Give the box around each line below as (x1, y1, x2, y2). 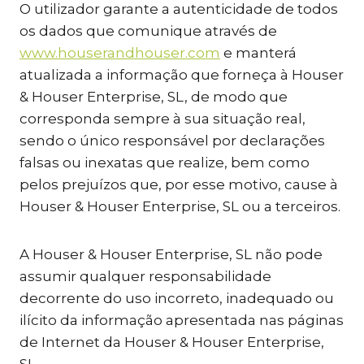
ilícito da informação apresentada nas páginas (19, 312, 344, 328)
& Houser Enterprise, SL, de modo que (19, 89, 288, 105)
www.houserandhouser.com (19, 45, 220, 61)
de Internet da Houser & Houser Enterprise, (19, 334, 324, 350)
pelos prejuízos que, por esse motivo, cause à (19, 176, 338, 193)
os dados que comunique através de (19, 23, 277, 39)
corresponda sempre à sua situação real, (19, 110, 305, 127)
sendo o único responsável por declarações (19, 132, 325, 149)
